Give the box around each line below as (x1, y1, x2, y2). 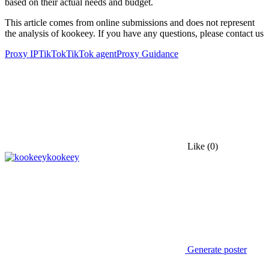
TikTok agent (66, 49, 116, 59)
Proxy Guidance (116, 49, 178, 59)
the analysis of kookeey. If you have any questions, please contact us (5, 28, 264, 39)
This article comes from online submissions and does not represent (5, 17, 255, 28)
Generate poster (185, 244, 247, 255)
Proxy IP (5, 49, 38, 59)
